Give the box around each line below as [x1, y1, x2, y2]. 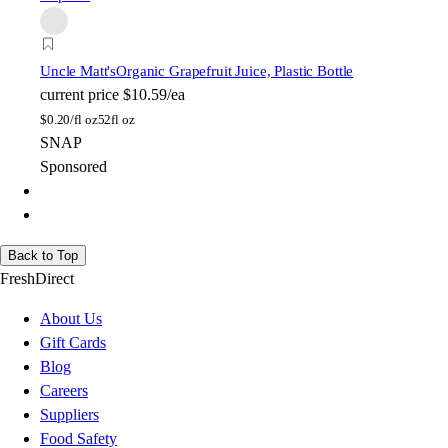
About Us [40, 310, 102, 328]
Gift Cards [40, 334, 106, 352]
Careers [40, 382, 88, 400]
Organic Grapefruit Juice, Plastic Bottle [116, 63, 354, 80]
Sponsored [40, 158, 107, 176]
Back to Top [8, 248, 78, 264]
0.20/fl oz [46, 112, 98, 128]
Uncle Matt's [40, 63, 117, 80]
